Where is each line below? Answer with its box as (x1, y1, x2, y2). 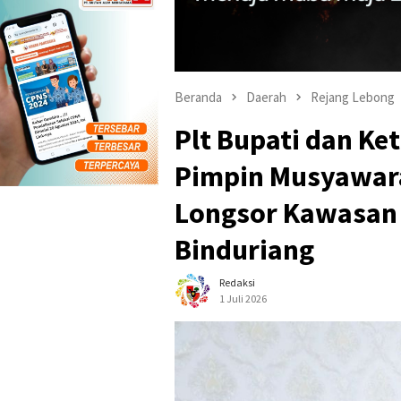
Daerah (246, 89, 286, 107)
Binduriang (175, 231, 314, 268)
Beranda (175, 89, 222, 107)
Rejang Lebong (311, 89, 395, 107)
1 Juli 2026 (219, 291, 267, 305)
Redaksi (219, 275, 255, 289)
